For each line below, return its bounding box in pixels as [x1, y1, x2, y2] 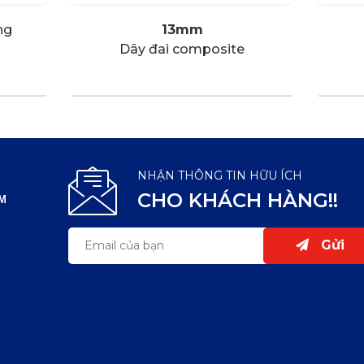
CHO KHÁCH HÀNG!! [137, 188, 338, 212]
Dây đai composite [119, 41, 245, 57]
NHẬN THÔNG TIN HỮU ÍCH [137, 167, 302, 183]
